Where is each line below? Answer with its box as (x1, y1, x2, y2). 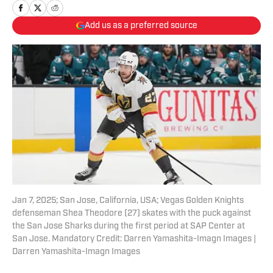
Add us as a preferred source (84, 21, 197, 30)
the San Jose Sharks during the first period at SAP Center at (12, 222, 245, 232)
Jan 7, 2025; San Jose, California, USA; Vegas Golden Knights (12, 196, 244, 206)
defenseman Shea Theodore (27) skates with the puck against (12, 209, 251, 219)
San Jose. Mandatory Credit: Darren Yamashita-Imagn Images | (12, 235, 256, 244)
